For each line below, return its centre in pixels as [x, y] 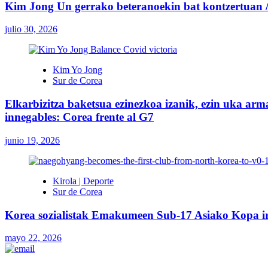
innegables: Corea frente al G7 [79, 117]
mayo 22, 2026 [33, 238]
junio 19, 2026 [32, 140]
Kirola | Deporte [83, 181]
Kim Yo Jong [77, 70]
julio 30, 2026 [31, 29]
